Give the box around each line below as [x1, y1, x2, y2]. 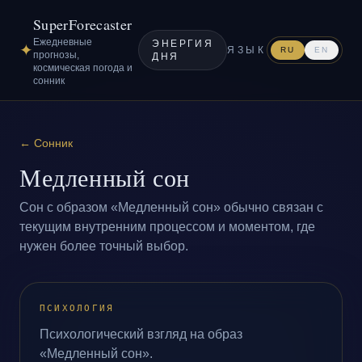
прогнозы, [33, 49, 79, 61]
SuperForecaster [33, 15, 133, 34]
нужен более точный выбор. [19, 239, 188, 253]
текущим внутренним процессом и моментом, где [19, 220, 315, 234]
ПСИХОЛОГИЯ [40, 303, 115, 314]
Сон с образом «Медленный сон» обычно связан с [19, 200, 323, 214]
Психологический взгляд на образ [40, 327, 242, 341]
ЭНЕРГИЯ [152, 38, 214, 49]
